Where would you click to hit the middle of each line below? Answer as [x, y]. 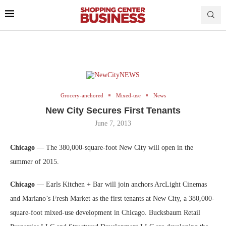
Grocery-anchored [82, 95]
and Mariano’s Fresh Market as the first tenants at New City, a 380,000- [112, 198]
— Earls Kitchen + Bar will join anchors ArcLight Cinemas [122, 184]
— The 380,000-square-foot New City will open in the [115, 147]
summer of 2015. [35, 161]
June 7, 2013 [113, 123]
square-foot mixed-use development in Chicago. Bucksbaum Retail [105, 212]
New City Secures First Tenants [113, 110]
